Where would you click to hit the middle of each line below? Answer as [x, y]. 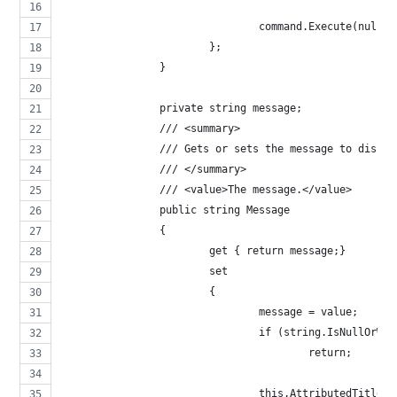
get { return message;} [278, 250]
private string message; [231, 108]
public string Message [228, 210]
